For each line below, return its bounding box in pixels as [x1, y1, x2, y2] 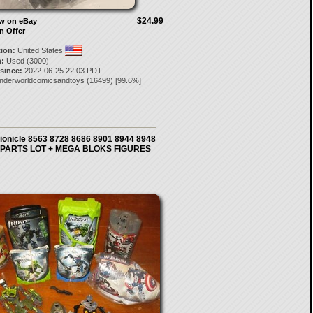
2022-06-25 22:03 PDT [22, 66, 102, 75]
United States [15, 46, 65, 54]
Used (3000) [3, 57, 49, 65]
